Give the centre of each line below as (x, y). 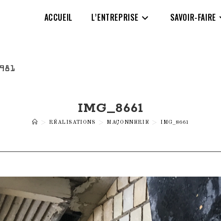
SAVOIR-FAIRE (193, 17)
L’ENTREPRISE (115, 17)
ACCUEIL (58, 17)
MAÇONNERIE (128, 123)
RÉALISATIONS (72, 123)
